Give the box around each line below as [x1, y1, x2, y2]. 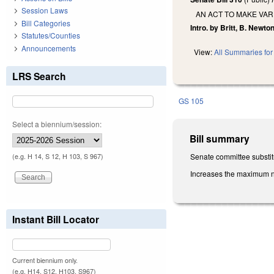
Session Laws [21, 5, 68, 16]
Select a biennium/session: [12, 118, 102, 129]
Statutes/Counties [21, 30, 80, 41]
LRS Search [12, 68, 66, 83]
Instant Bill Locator [12, 212, 99, 226]
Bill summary [190, 131, 250, 146]
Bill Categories [21, 17, 70, 28]
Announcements [21, 42, 76, 53]
